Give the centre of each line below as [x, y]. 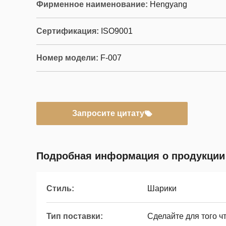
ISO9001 [117, 31]
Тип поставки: [75, 216]
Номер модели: [67, 58]
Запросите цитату [108, 113]
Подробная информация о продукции [131, 156]
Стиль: [60, 188]
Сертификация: [68, 31]
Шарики [162, 188]
